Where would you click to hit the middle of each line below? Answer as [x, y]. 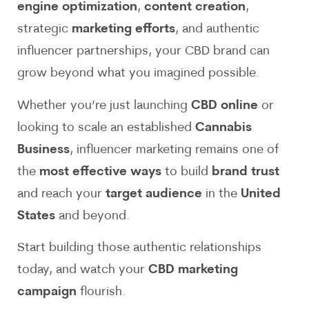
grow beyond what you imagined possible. [138, 74]
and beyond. [92, 216]
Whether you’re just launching [104, 106]
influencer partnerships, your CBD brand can [143, 52]
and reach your [61, 194]
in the [221, 194]
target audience [154, 194]
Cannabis [223, 128]
